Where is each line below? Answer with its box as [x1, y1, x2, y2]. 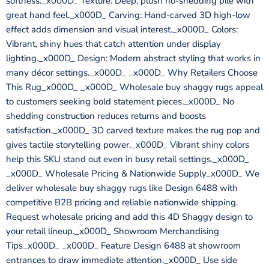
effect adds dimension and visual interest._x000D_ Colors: [6, 23, 238, 35]
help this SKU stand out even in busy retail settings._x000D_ [6, 153, 249, 165]
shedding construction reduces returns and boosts [6, 109, 206, 122]
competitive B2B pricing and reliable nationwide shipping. [6, 196, 238, 208]
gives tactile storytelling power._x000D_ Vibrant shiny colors [6, 138, 249, 151]
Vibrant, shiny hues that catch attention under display [6, 37, 221, 50]
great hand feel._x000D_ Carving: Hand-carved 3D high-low [6, 8, 250, 21]
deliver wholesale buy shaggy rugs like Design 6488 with [6, 181, 238, 194]
